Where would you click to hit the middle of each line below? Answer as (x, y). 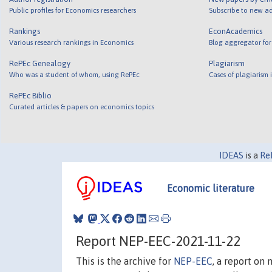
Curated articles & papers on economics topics (82, 106)
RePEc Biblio (31, 95)
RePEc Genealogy (40, 63)
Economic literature (211, 188)
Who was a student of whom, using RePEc (75, 74)
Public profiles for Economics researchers (73, 10)
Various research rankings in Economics (72, 42)
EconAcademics (235, 31)
